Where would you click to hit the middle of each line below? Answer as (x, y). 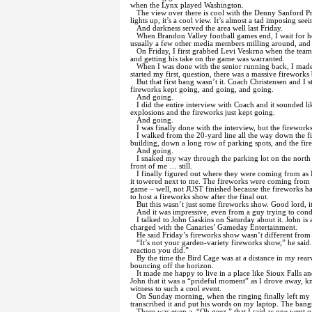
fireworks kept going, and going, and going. (202, 90)
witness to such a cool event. (176, 289)
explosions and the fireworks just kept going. (203, 113)
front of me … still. (161, 166)
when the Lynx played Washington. (187, 6)
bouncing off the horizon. (173, 266)
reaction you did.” (159, 251)
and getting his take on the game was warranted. (208, 59)
